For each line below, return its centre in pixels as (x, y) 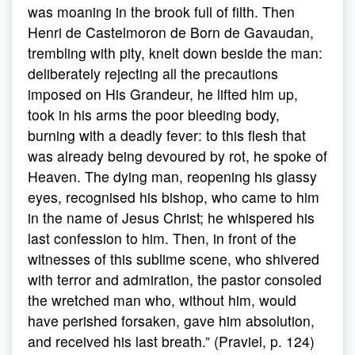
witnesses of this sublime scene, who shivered (174, 259)
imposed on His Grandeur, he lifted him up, (163, 94)
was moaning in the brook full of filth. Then (161, 11)
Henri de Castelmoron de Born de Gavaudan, (171, 32)
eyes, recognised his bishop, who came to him (174, 197)
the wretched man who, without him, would (162, 300)
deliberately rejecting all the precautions (153, 73)
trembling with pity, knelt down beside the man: (175, 53)
